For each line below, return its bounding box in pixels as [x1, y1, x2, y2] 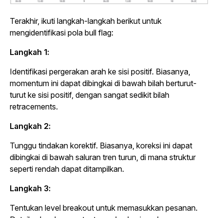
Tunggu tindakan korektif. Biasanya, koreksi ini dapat [10, 141, 192, 151]
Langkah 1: [10, 47, 49, 57]
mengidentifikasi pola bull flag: [10, 28, 113, 38]
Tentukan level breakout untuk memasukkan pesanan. [10, 203, 198, 213]
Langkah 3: [10, 183, 51, 194]
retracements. [10, 102, 58, 112]
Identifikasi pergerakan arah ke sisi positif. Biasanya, [10, 67, 190, 77]
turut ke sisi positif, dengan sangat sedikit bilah [10, 90, 169, 100]
